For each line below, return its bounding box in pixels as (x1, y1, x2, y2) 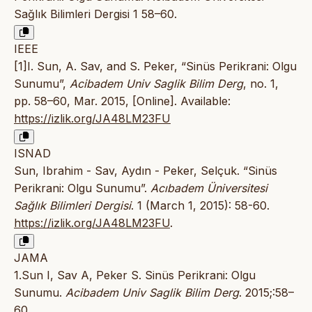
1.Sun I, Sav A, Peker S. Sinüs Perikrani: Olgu (14, 268, 256, 283)
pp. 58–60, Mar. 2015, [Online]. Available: (14, 94, 231, 109)
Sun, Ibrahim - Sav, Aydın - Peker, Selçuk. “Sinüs (14, 164, 277, 178)
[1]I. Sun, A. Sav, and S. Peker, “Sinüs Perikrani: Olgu (14, 59, 297, 74)
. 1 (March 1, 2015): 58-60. (131, 198, 270, 213)
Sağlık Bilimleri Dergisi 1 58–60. (14, 7, 177, 22)
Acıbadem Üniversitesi (150, 181, 267, 196)
